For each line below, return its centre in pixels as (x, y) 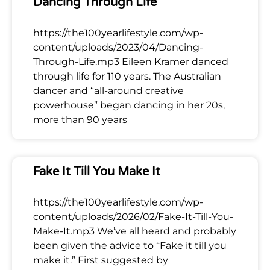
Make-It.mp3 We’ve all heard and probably (135, 231)
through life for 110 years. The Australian (127, 76)
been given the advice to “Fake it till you (130, 245)
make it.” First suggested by (101, 260)
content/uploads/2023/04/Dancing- (118, 47)
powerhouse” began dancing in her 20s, (129, 105)
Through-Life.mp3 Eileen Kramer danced (131, 61)
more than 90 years (80, 119)
